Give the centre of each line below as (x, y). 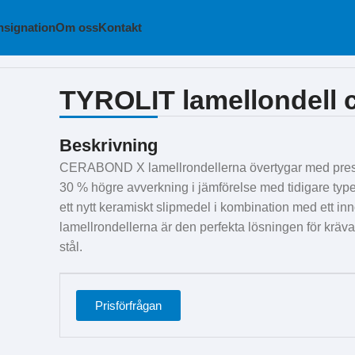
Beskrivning (109, 145)
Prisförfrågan (129, 305)
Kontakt (120, 27)
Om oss (76, 27)
